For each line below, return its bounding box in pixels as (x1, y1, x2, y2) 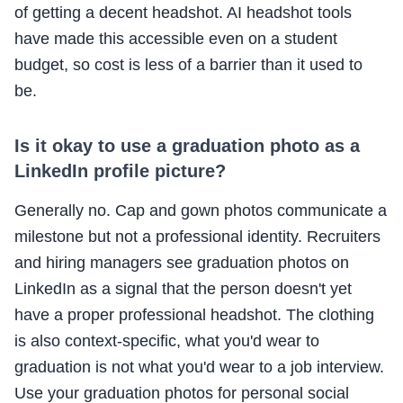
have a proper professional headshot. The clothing (14, 306, 374, 325)
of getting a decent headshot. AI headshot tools (14, 4, 352, 22)
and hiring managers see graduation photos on (14, 254, 349, 273)
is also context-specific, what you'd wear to (14, 332, 319, 351)
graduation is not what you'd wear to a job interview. (14, 358, 384, 377)
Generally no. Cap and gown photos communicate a (14, 201, 387, 220)
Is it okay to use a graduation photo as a (14, 136, 360, 157)
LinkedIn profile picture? (14, 161, 226, 182)
